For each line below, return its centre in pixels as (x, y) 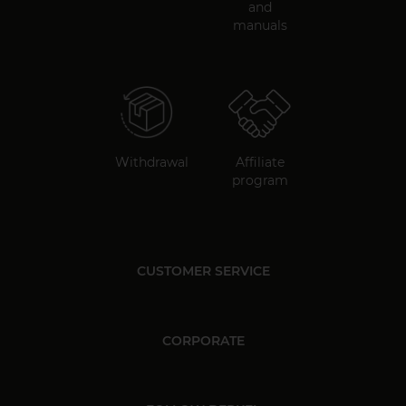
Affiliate (260, 163)
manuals (260, 26)
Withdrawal (151, 163)
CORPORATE (203, 340)
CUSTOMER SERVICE (203, 271)
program (260, 181)
